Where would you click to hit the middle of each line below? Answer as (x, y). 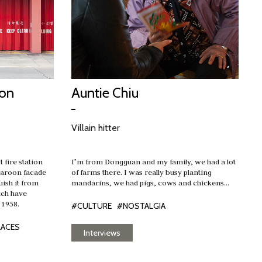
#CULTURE (92, 206)
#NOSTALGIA (141, 206)
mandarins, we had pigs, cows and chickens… (150, 182)
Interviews (102, 233)
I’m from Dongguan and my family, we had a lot (154, 161)
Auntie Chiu (105, 93)
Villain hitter (96, 128)
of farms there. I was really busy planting (142, 172)
